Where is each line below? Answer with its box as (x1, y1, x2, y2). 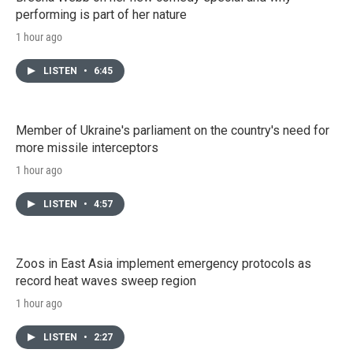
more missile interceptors (16, 139, 158, 155)
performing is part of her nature (16, 6, 187, 22)
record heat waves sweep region (16, 273, 196, 288)
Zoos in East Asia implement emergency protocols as (16, 255, 311, 271)
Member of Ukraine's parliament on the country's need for (16, 122, 329, 138)
